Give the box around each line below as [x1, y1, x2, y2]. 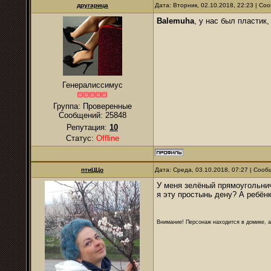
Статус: [65, 134, 96, 143]
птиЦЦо [81, 166, 103, 173]
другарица [76, 2, 108, 8]
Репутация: [67, 123, 109, 132]
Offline [96, 134, 119, 143]
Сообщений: [58, 111, 105, 120]
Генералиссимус [62, 80, 123, 90]
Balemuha [157, 16, 194, 25]
